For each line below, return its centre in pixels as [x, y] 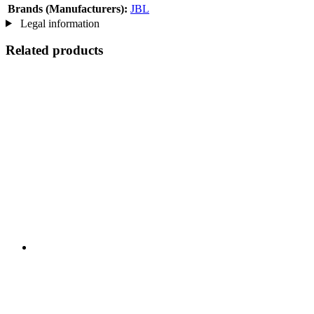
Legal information [58, 23]
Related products [54, 50]
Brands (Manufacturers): [68, 8]
